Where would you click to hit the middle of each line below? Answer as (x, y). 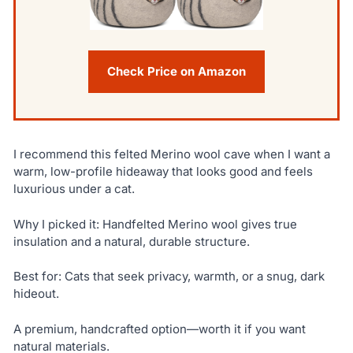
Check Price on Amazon (176, 72)
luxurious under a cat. (74, 189)
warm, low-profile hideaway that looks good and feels (163, 172)
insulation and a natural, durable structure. (131, 241)
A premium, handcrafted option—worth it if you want (159, 329)
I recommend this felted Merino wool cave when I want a (171, 154)
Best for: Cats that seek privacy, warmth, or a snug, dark (169, 277)
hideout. (36, 294)
